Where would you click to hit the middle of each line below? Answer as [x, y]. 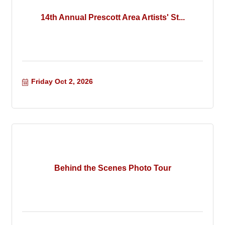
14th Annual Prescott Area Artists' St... [113, 17]
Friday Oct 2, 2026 [62, 82]
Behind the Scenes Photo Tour [113, 168]
